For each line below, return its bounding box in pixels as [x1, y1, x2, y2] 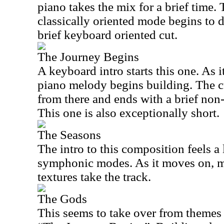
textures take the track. [37, 170, 151, 183]
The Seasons [37, 128, 101, 141]
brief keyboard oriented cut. [37, 28, 177, 41]
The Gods [37, 192, 87, 205]
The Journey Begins [37, 50, 139, 63]
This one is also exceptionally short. [37, 106, 219, 119]
